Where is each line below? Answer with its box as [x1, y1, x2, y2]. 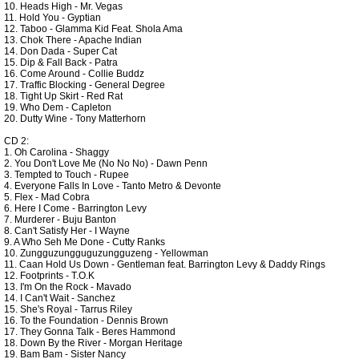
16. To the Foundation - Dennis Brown [4, 315, 168, 326]
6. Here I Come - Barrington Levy [4, 203, 147, 214]
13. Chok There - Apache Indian [4, 34, 142, 46]
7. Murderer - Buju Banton [4, 214, 116, 225]
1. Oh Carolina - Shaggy [4, 147, 109, 158]
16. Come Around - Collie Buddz [4, 68, 144, 79]
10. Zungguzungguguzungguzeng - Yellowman [4, 248, 208, 259]
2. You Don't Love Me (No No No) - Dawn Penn [4, 158, 208, 169]
